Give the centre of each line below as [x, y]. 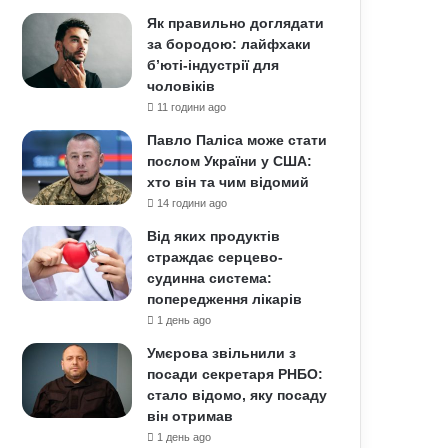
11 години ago [192, 107]
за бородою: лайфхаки [229, 44]
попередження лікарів [225, 299]
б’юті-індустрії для [213, 65]
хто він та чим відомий [228, 182]
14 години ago [192, 203]
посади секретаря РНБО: [235, 374]
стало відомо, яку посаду [237, 395]
